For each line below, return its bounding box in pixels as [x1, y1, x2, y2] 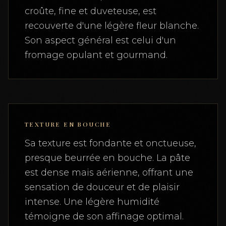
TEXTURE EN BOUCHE [25, 120, 111, 128]
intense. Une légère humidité [25, 196, 159, 207]
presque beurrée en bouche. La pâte [25, 152, 190, 163]
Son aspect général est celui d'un [25, 34, 176, 46]
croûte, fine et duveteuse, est [25, 5, 156, 17]
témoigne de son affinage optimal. [25, 210, 184, 222]
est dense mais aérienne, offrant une [25, 166, 193, 178]
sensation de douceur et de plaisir [25, 181, 180, 193]
